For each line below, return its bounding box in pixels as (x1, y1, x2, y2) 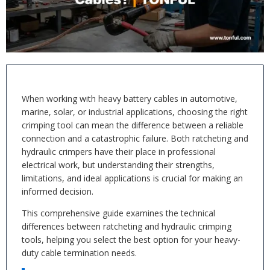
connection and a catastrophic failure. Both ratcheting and (22, 133, 248, 144)
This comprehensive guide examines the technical (22, 207, 215, 219)
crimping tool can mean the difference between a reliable (22, 119, 243, 131)
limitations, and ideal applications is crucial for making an (22, 172, 243, 184)
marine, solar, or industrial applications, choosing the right (22, 106, 248, 118)
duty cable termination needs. (22, 247, 137, 259)
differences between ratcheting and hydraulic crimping (22, 221, 231, 232)
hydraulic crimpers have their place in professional (22, 146, 216, 157)
